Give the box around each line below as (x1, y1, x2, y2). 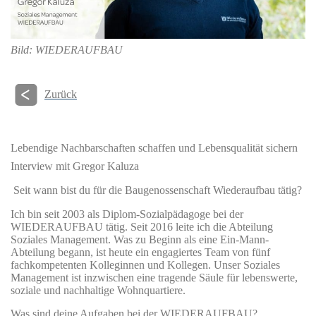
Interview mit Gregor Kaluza (11, 160, 139, 173)
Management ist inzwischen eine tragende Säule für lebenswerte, (11, 272, 298, 284)
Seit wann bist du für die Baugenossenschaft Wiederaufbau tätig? (11, 184, 305, 197)
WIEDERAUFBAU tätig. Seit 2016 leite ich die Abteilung (11, 221, 273, 233)
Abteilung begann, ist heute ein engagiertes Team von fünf (11, 246, 270, 259)
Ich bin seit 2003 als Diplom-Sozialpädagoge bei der (11, 208, 243, 221)
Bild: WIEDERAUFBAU (11, 44, 123, 56)
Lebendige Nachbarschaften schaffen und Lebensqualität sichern (11, 142, 298, 154)
